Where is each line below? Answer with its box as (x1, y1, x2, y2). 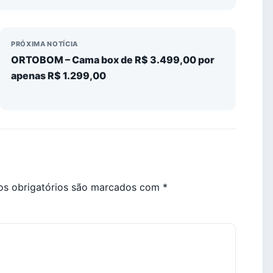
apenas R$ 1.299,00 (11, 69, 106, 82)
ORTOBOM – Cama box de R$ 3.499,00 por (11, 53, 214, 66)
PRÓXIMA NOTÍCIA (11, 39, 78, 48)
